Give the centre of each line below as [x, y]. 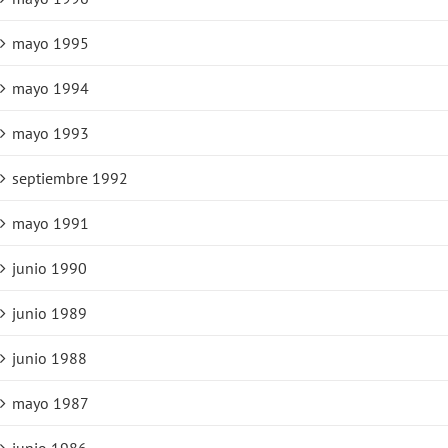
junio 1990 [49, 268]
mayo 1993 [50, 133]
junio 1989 [49, 313]
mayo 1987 [50, 403]
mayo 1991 [50, 223]
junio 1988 [49, 358]
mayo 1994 [50, 88]
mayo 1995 [50, 43]
